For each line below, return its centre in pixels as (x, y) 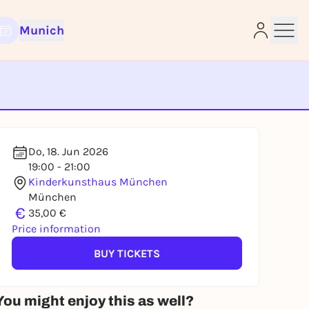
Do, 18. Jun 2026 (68, 151)
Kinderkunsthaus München (98, 182)
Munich (41, 30)
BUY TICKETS (127, 253)
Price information (56, 229)
